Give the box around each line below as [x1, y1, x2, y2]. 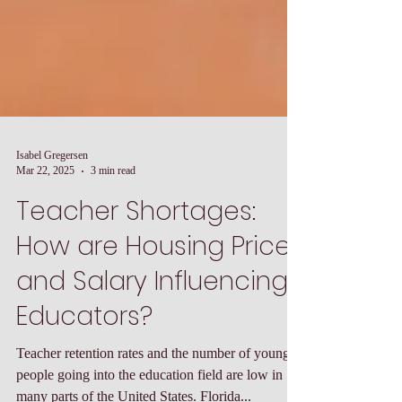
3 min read [91, 204, 135, 216]
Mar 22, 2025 [16, 204, 74, 216]
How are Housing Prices [16, 268, 303, 303]
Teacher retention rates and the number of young [16, 385, 290, 400]
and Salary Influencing [16, 303, 288, 338]
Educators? [16, 338, 153, 373]
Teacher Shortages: [16, 233, 256, 268]
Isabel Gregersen [16, 188, 88, 201]
